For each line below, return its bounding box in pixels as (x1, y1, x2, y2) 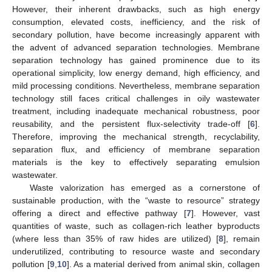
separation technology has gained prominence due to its (12, 55, 260, 66)
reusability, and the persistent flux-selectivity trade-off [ (12, 119, 250, 129)
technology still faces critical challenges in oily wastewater (12, 93, 260, 104)
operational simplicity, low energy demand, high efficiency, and (12, 68, 260, 78)
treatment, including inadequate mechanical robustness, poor (12, 106, 260, 117)
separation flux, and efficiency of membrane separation (12, 144, 260, 155)
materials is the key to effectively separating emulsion (12, 157, 260, 168)
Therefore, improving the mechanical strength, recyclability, (12, 132, 260, 142)
